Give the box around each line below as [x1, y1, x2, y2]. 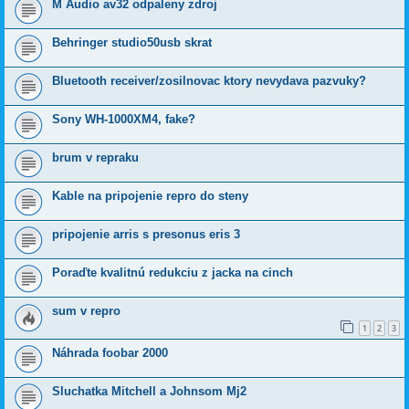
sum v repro [52, 303, 121, 318]
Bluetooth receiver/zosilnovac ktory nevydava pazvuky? [52, 73, 366, 88]
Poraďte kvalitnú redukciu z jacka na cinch [52, 265, 293, 279]
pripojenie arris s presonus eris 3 [52, 226, 240, 241]
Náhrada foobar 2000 [52, 346, 168, 361]
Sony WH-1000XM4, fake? [52, 111, 195, 126]
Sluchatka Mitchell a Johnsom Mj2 [52, 384, 246, 399]
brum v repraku [52, 150, 139, 164]
